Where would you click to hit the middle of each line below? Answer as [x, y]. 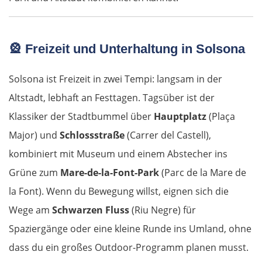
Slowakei [61, 217]
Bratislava [67, 249]
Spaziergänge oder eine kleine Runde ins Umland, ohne [130, 229]
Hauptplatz [180, 117]
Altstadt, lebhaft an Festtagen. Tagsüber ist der [112, 98]
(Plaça [221, 117]
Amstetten [68, 123]
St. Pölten [66, 154]
